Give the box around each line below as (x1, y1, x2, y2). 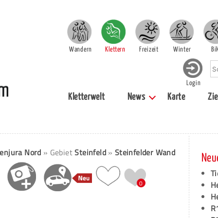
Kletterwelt (68, 92, 105, 102)
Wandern (69, 46, 92, 53)
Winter (173, 46, 191, 53)
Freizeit (139, 46, 159, 53)
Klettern (105, 46, 126, 53)
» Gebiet (43, 146, 75, 158)
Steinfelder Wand (114, 146, 176, 158)
